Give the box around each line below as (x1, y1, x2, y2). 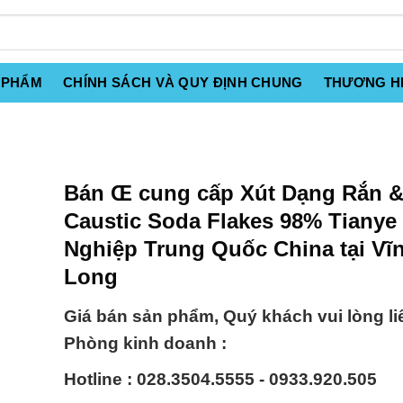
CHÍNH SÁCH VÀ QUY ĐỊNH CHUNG (63, 75, 303, 90)
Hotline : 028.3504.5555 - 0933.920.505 (64, 370, 377, 390)
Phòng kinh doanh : (64, 334, 227, 354)
